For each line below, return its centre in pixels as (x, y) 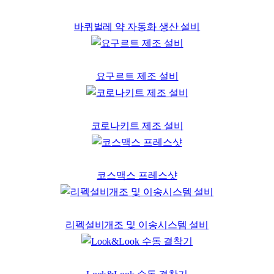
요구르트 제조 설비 (137, 77)
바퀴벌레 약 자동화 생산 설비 (137, 27)
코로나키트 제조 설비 (137, 126)
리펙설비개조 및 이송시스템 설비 (137, 225)
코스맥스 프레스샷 (137, 176)
